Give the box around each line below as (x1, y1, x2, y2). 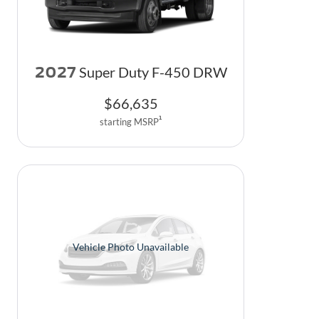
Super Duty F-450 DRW (78, 63, 227, 80)
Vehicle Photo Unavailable (73, 240, 189, 253)
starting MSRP (100, 115, 159, 127)
